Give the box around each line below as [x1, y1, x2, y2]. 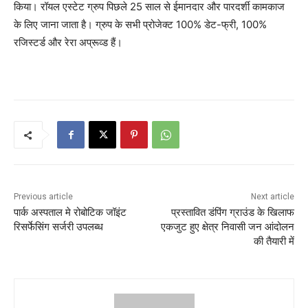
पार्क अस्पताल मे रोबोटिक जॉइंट [14, 206, 126, 219]
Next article [250, 192, 294, 202]
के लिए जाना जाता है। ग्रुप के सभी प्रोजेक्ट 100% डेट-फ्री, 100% [14, 18, 267, 32]
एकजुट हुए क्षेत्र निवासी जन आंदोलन [160, 221, 294, 234]
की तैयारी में [253, 235, 294, 248]
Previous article [14, 192, 73, 202]
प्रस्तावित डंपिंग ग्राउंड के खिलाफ [170, 206, 294, 219]
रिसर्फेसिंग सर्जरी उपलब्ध [14, 221, 103, 234]
